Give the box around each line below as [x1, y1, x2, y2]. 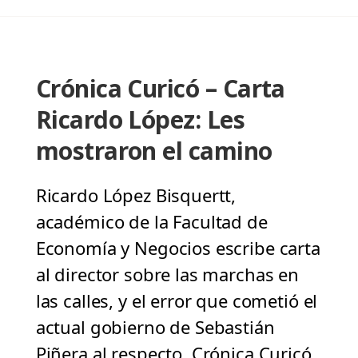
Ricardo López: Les [35, 103, 245, 137]
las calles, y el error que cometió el [35, 288, 318, 313]
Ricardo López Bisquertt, [35, 183, 237, 208]
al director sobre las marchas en [35, 262, 299, 287]
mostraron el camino [35, 134, 272, 168]
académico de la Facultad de [35, 209, 268, 234]
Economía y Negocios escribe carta [35, 236, 320, 261]
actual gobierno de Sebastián [35, 315, 275, 340]
